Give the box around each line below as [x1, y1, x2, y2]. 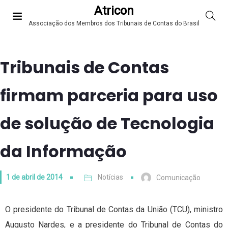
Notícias [98, 173, 123, 181]
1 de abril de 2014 [6, 173, 63, 181]
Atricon [94, 4, 134, 18]
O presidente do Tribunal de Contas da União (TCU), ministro [5, 205, 223, 215]
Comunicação [156, 174, 201, 182]
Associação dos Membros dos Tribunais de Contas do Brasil [28, 20, 199, 27]
